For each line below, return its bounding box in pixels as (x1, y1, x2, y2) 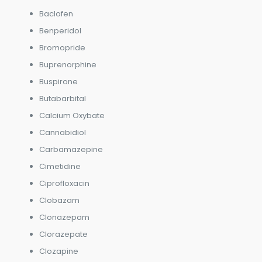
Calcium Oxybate (39, 109, 105, 121)
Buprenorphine (39, 58, 96, 70)
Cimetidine (39, 160, 81, 172)
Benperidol (39, 25, 81, 36)
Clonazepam (39, 211, 89, 223)
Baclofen (39, 8, 73, 19)
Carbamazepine (39, 143, 103, 155)
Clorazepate (39, 228, 88, 240)
